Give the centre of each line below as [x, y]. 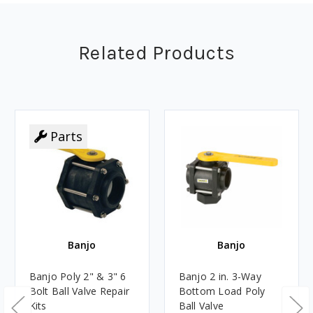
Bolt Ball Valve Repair [79, 291]
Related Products [156, 52]
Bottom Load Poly [222, 291]
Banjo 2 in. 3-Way [220, 276]
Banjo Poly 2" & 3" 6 [78, 276]
